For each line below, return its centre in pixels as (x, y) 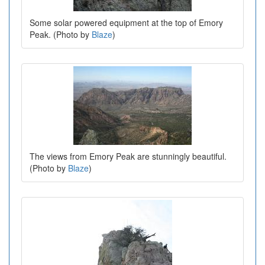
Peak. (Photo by (61, 34)
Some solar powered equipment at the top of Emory (126, 22)
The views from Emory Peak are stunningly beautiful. (128, 156)
